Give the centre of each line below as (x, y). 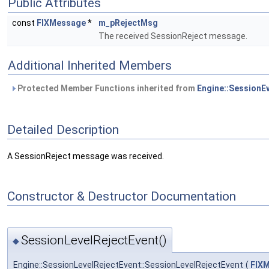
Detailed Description (63, 129)
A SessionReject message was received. (86, 156)
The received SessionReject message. (173, 36)
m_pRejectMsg (128, 23)
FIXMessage (61, 23)
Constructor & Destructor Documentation (122, 196)
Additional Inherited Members (90, 65)
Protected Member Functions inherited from (106, 88)
